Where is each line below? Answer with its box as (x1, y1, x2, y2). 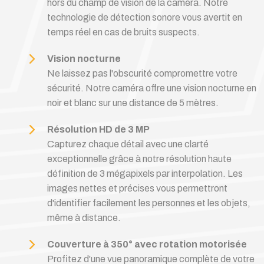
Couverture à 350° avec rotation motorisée (47, 239, 247, 249)
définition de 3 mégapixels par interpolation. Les (47, 169, 243, 179)
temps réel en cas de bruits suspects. (47, 27, 200, 37)
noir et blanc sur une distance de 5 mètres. (47, 98, 219, 108)
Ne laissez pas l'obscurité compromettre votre (47, 68, 237, 78)
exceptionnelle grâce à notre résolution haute (47, 154, 232, 164)
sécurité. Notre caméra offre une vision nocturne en (47, 83, 256, 93)
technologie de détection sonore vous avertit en (47, 12, 242, 22)
